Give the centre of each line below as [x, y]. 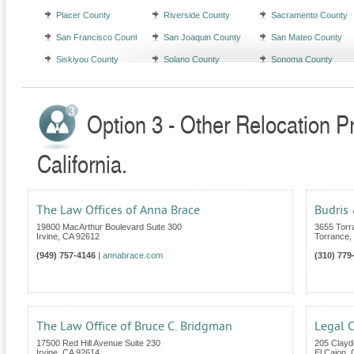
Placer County [83, 15]
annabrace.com [133, 256]
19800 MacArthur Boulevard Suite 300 [109, 227]
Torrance [332, 237]
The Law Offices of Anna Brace [118, 211]
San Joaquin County [202, 38]
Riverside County [197, 15]
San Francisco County [99, 38]
